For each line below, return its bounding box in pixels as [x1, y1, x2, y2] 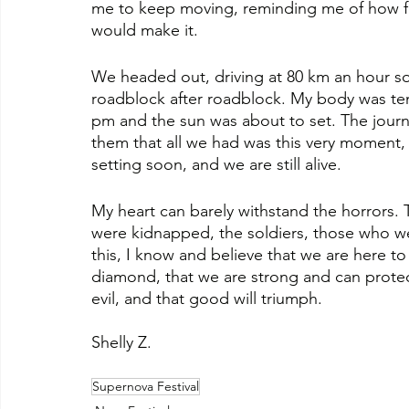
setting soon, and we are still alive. [91, 153, 341, 174]
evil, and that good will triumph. [91, 288, 322, 309]
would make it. [91, 19, 198, 40]
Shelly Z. [91, 331, 152, 352]
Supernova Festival [92, 377, 199, 394]
